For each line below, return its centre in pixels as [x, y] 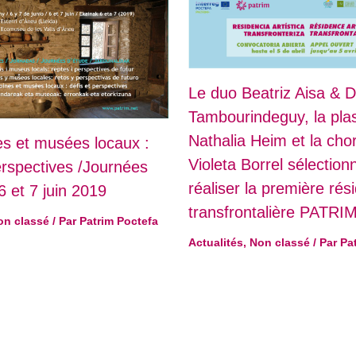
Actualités [215, 242]
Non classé [279, 242]
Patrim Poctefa [119, 221]
